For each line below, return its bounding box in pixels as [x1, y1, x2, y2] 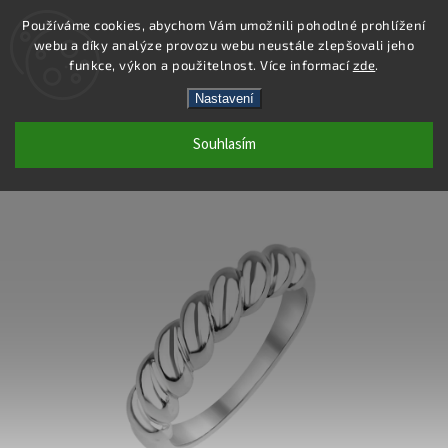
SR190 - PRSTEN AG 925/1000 [7, 119, 337, 146]
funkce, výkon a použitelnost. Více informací [69, 57, 353, 73]
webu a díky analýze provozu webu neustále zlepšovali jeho [33, 37, 415, 53]
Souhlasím [192, 134, 256, 155]
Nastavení [194, 91, 254, 106]
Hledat [378, 45, 426, 61]
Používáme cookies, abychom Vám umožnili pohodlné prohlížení [22, 17, 426, 33]
